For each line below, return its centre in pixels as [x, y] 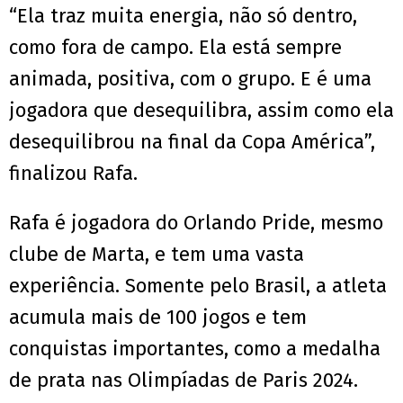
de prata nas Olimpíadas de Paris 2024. [184, 381]
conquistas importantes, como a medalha [195, 349]
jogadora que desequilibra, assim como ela [201, 111]
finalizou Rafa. [73, 174]
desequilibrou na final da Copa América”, [192, 142]
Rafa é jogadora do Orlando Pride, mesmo [196, 223]
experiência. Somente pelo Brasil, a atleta [198, 286]
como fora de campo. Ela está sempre [175, 48]
